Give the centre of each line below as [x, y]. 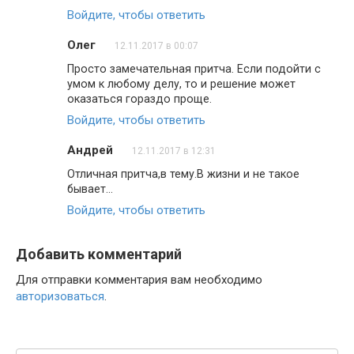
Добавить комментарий [99, 254]
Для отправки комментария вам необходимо [139, 279]
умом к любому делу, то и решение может [181, 83]
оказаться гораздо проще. [139, 98]
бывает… [90, 188]
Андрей [90, 150]
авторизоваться [60, 296]
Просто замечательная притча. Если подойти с [194, 68]
